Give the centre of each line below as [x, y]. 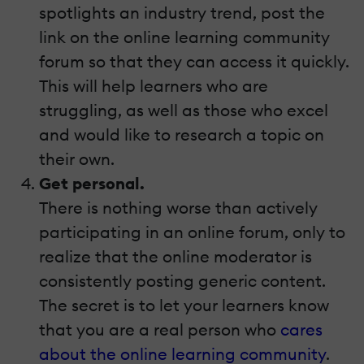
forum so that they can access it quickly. [194, 61]
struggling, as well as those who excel [184, 110]
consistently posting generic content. [182, 280]
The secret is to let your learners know [184, 305]
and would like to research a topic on [182, 134]
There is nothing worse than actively [178, 207]
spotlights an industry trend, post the [182, 12]
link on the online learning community [184, 37]
